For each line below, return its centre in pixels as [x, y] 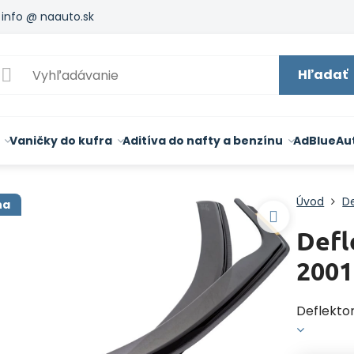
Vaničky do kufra [60, 141]
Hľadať [322, 75]
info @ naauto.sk [48, 16]
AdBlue [314, 141]
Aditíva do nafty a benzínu [202, 141]
